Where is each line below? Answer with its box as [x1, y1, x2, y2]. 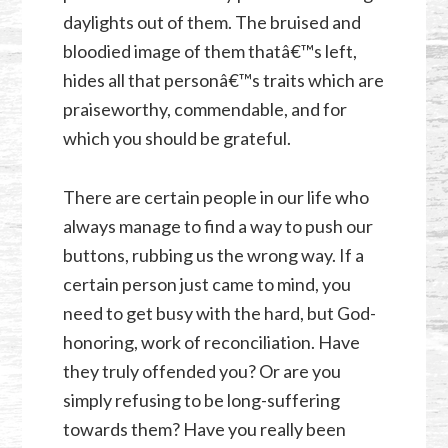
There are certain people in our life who [62, 185, 369, 208]
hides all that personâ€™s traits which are [62, 68, 384, 91]
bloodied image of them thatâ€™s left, [62, 39, 357, 62]
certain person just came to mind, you [62, 272, 351, 295]
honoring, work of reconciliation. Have [62, 330, 360, 353]
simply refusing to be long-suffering [62, 388, 340, 411]
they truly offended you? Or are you [62, 359, 341, 382]
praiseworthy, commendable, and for [62, 97, 347, 120]
